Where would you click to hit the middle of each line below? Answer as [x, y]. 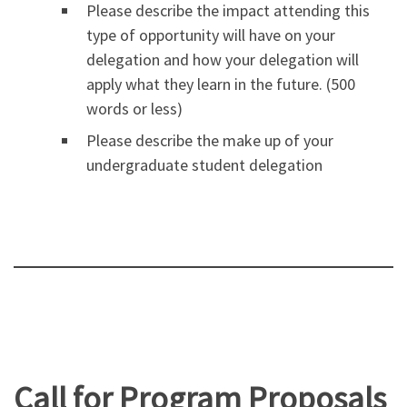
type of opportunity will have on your [211, 35]
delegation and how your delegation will [223, 60]
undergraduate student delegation [204, 165]
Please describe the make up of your [210, 141]
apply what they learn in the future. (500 [221, 84]
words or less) [134, 109]
